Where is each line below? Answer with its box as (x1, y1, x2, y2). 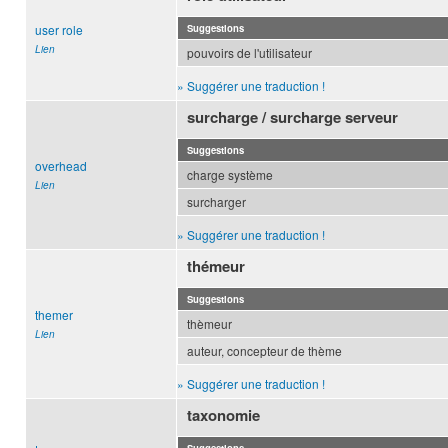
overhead (35, 157, 87, 175)
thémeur (187, 255, 246, 278)
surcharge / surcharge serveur (187, 106, 399, 129)
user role (35, 21, 83, 39)
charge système (187, 166, 273, 184)
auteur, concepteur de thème (187, 342, 342, 360)
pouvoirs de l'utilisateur (187, 44, 312, 62)
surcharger (187, 193, 246, 211)
